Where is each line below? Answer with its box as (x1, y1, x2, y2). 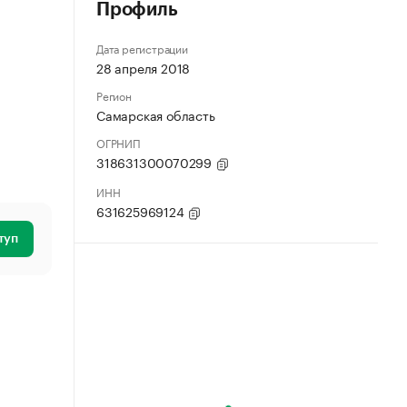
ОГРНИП (96, 134, 141, 151)
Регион (96, 86, 132, 104)
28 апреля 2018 (96, 57, 191, 77)
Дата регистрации (96, 39, 188, 56)
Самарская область (96, 104, 215, 124)
